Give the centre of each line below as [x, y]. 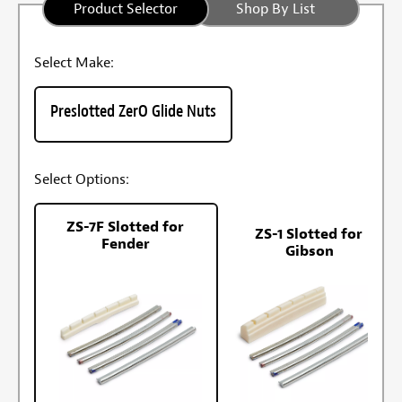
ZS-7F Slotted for [126, 227]
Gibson [309, 252]
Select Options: [82, 180]
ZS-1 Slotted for [310, 235]
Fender [126, 245]
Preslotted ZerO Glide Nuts [133, 111]
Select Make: [74, 63]
